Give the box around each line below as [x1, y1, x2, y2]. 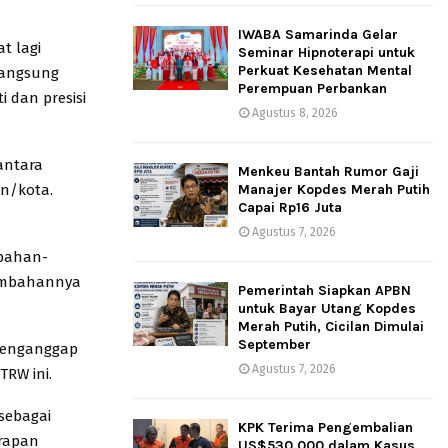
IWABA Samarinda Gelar [238, 26, 398, 44]
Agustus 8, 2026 [252, 106, 338, 121]
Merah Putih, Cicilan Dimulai [238, 318, 424, 336]
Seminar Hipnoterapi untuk [238, 44, 415, 62]
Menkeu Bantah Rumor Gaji [238, 163, 419, 181]
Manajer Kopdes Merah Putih [238, 181, 430, 199]
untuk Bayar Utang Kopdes [238, 300, 416, 318]
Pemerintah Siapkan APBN [238, 282, 411, 300]
